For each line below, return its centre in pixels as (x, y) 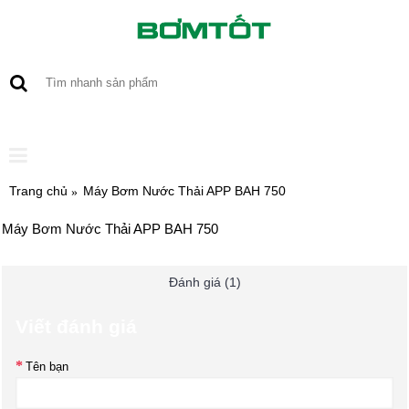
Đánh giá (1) (204, 282)
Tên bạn (47, 367)
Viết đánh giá (76, 326)
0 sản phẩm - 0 (324, 119)
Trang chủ (38, 191)
